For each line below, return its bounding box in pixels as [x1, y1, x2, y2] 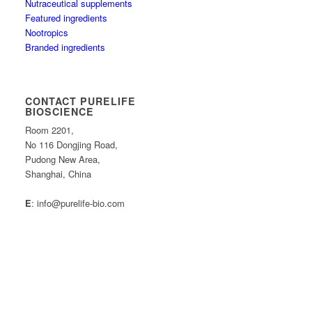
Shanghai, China [25, 167, 92, 180]
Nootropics [25, 26, 69, 39]
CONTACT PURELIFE [25, 94, 136, 108]
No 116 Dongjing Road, [25, 138, 118, 151]
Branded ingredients [25, 40, 106, 54]
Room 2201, [25, 123, 75, 136]
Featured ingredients [25, 11, 108, 24]
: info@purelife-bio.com [31, 196, 125, 210]
